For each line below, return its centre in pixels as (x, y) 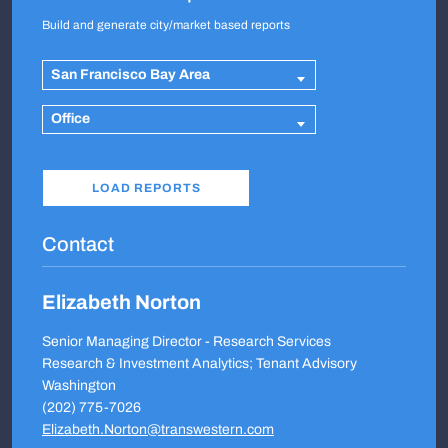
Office (71, 119)
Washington (79, 385)
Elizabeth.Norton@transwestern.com (158, 429)
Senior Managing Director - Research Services (186, 341)
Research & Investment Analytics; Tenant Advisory (199, 363)
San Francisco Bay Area (131, 74)
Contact (78, 244)
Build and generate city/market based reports (166, 25)
